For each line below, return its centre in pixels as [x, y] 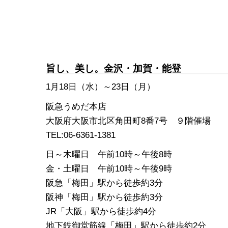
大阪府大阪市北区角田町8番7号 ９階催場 [128, 120]
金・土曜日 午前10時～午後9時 [109, 168]
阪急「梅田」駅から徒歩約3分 [104, 182]
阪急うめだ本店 [76, 106]
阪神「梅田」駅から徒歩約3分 [104, 197]
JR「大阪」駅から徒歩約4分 [101, 211]
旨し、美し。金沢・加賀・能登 [113, 69]
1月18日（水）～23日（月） [101, 87]
